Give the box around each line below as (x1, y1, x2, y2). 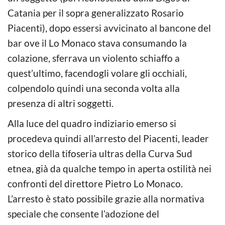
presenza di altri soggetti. (8, 97, 114, 109)
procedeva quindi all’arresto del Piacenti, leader (8, 132, 209, 144)
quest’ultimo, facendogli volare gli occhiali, (8, 67, 187, 79)
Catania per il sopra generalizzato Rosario (8, 7, 184, 19)
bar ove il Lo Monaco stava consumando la (8, 37, 187, 49)
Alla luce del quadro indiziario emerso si (8, 117, 176, 129)
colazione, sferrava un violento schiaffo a (8, 52, 180, 64)
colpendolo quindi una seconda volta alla (8, 82, 180, 94)
